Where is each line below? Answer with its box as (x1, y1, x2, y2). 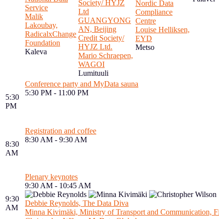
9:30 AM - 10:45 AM (25, 181, 91, 190)
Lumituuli (78, 69, 109, 77)
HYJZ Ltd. (78, 43, 112, 51)
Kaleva (25, 47, 47, 56)
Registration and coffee (25, 127, 96, 135)
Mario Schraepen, (78, 51, 133, 60)
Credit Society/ (78, 34, 124, 42)
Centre (135, 17, 156, 25)
